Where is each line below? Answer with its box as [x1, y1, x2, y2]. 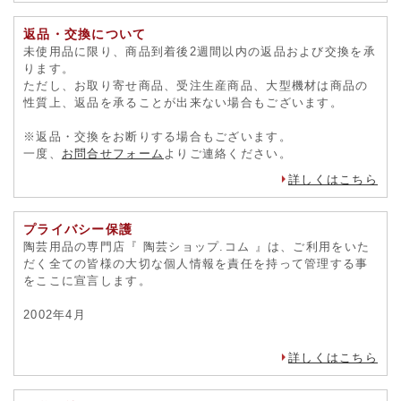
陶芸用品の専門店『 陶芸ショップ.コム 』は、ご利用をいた [23, 239, 371, 253]
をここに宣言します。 [23, 273, 151, 287]
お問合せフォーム [61, 146, 165, 160]
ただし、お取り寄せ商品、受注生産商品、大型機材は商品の [23, 78, 369, 92]
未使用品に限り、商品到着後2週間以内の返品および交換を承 [23, 44, 376, 58]
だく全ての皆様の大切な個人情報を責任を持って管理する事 [23, 256, 369, 270]
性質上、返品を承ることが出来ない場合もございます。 [23, 95, 343, 109]
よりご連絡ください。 [164, 146, 292, 160]
